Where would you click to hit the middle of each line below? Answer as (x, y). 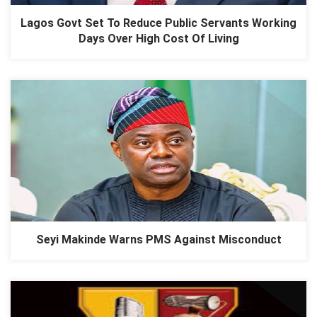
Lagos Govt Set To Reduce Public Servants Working (158, 23)
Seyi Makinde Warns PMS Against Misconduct (158, 239)
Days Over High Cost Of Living (158, 38)
